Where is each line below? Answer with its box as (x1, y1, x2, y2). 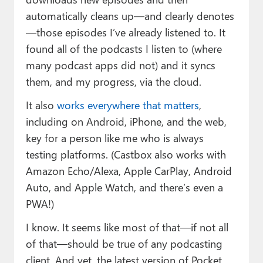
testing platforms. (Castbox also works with (25, 146, 226, 161)
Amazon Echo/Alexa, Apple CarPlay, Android (25, 163, 232, 178)
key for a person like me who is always (25, 130, 204, 145)
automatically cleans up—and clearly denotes (25, 8, 234, 23)
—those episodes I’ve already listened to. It (25, 24, 225, 39)
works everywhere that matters (56, 97, 199, 112)
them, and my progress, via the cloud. (25, 73, 201, 89)
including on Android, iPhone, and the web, (25, 113, 227, 129)
